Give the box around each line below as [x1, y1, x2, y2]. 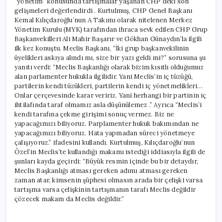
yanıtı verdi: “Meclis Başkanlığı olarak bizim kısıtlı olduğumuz [14, 62, 204, 71]
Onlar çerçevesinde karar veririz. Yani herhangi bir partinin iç [14, 91, 207, 100]
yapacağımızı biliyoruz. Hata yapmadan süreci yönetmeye [14, 128, 195, 137]
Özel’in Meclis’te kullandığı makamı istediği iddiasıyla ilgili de [14, 147, 205, 156]
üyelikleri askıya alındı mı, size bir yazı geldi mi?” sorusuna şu [14, 53, 206, 62]
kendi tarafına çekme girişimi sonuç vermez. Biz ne [14, 110, 174, 118]
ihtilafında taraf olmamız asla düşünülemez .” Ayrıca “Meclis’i [14, 100, 202, 109]
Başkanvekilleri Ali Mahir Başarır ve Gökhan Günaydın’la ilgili [14, 34, 202, 43]
